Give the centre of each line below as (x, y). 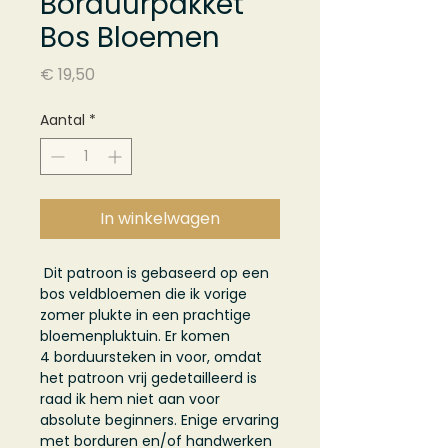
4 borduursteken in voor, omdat (151, 357)
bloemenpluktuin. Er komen (135, 336)
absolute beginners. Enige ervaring (159, 420)
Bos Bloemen (130, 38)
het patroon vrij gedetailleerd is (148, 378)
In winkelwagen (160, 219)
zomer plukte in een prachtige (145, 315)
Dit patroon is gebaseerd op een (154, 273)
